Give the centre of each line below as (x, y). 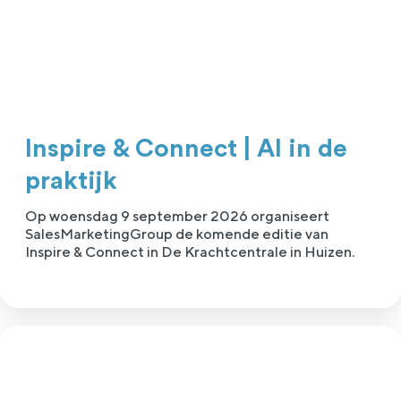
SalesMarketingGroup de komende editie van (177, 235)
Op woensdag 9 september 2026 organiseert (177, 217)
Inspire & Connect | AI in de (186, 149)
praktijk (71, 181)
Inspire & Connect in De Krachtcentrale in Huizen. (190, 252)
